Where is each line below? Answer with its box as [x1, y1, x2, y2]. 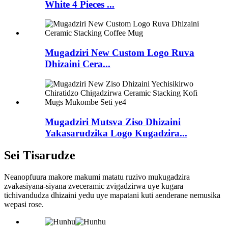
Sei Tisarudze [4, 149, 75, 162]
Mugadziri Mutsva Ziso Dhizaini [45, 116, 181, 127]
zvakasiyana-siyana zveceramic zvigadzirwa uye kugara [4, 182, 183, 191]
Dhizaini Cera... [45, 59, 110, 70]
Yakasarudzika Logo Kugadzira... [45, 127, 187, 138]
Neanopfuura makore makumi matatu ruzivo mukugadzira [4, 173, 190, 182]
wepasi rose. [4, 200, 44, 209]
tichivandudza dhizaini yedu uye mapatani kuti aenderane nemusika [4, 191, 220, 200]
